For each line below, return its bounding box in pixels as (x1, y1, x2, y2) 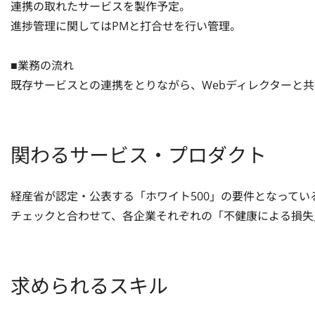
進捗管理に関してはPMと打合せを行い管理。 (11, 18, 241, 34)
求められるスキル (11, 272, 168, 299)
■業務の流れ (11, 58, 74, 73)
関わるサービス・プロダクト (11, 141, 266, 168)
